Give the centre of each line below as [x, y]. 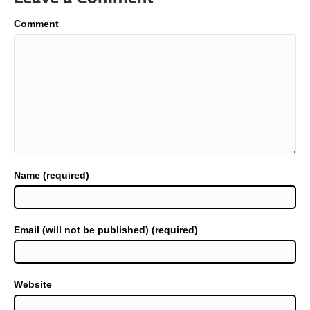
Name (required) [52, 175]
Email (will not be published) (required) [106, 230]
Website [33, 285]
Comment [36, 24]
